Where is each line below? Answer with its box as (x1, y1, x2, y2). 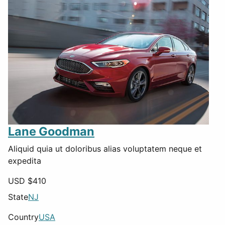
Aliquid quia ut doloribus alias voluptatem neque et (8, 143, 202, 154)
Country (8, 211, 39, 222)
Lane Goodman (8, 124, 94, 139)
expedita (8, 155, 41, 166)
